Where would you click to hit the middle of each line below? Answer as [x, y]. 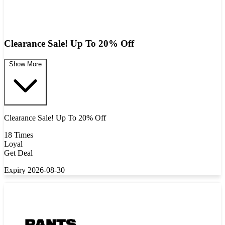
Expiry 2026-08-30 [34, 170]
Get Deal [18, 153]
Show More [25, 64]
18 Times [19, 135]
